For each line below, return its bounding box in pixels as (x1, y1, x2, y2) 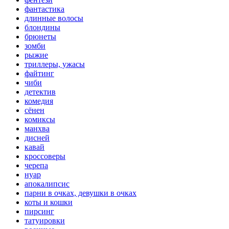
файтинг (25, 68, 54, 78)
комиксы (25, 114, 55, 124)
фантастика (25, 4, 64, 13)
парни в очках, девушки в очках (25, 188, 136, 197)
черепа (25, 161, 48, 170)
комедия (25, 96, 53, 105)
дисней (25, 133, 50, 142)
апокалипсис (25, 179, 70, 188)
